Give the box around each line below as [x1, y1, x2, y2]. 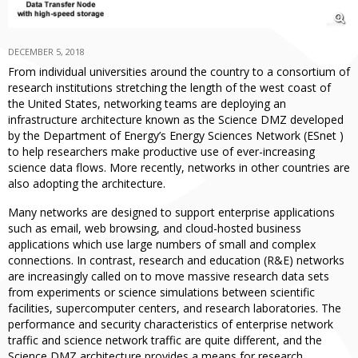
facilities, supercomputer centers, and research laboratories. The [8, 300, 341, 316]
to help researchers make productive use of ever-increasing [8, 144, 315, 159]
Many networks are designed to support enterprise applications [8, 205, 335, 220]
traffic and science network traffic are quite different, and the [8, 332, 322, 348]
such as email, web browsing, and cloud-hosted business [8, 221, 301, 236]
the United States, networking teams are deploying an [8, 96, 286, 111]
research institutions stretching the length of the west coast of [8, 80, 331, 95]
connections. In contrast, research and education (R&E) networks [8, 253, 344, 268]
